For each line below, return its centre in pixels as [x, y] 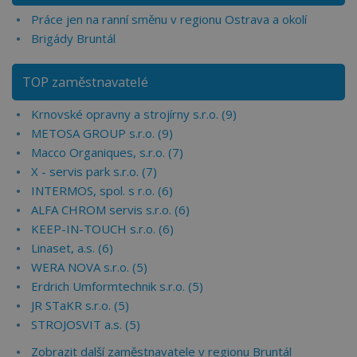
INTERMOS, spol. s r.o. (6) [102, 190]
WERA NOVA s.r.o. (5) [89, 267]
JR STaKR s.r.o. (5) [80, 305]
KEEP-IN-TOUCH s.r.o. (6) [102, 229]
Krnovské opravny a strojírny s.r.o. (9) [134, 114]
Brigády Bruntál [73, 38]
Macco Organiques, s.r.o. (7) [107, 152]
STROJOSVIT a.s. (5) [86, 324]
